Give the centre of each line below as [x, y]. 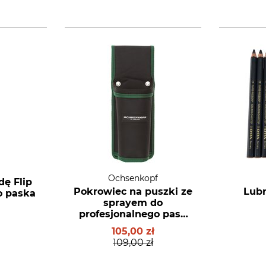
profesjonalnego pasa [133, 214]
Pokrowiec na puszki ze [133, 191]
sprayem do [133, 203]
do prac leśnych [133, 225]
